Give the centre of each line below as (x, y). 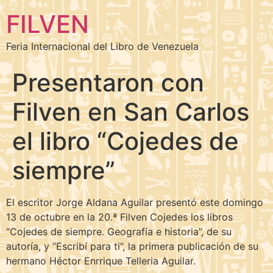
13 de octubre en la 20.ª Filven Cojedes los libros (119, 217)
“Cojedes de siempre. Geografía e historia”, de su (119, 232)
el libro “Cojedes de (126, 141)
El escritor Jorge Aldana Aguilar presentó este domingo (135, 202)
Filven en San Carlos (131, 112)
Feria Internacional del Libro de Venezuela (102, 46)
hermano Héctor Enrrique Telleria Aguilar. (101, 261)
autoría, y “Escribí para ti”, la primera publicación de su (132, 246)
